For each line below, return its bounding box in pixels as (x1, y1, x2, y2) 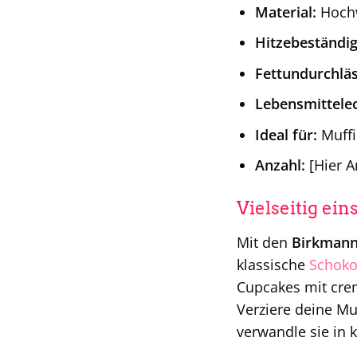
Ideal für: (254, 124, 317, 144)
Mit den (237, 233, 292, 253)
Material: (254, 2, 316, 22)
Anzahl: (254, 155, 305, 175)
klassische (237, 255, 309, 275)
